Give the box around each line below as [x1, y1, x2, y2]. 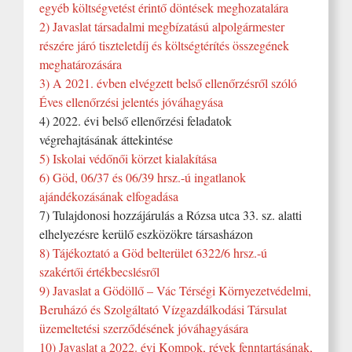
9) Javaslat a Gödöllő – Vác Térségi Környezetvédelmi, [39, 282, 311, 299]
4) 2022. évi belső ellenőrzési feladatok [39, 112, 232, 129]
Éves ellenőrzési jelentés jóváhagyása [39, 93, 223, 110]
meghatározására [39, 56, 122, 72]
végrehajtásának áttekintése [39, 131, 173, 148]
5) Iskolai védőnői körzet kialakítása [39, 150, 217, 167]
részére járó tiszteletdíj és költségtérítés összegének [39, 37, 289, 53]
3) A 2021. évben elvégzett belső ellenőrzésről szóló [39, 75, 297, 91]
